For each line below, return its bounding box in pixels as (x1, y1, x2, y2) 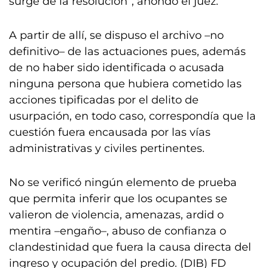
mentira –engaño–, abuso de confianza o (9, 224, 226, 237)
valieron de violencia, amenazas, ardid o (9, 208, 224, 221)
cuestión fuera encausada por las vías (9, 126, 211, 139)
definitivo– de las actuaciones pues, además (9, 45, 246, 58)
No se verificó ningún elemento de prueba (9, 176, 237, 189)
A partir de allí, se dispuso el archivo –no (9, 29, 224, 42)
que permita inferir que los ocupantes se (9, 192, 227, 205)
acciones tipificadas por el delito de (9, 93, 199, 106)
